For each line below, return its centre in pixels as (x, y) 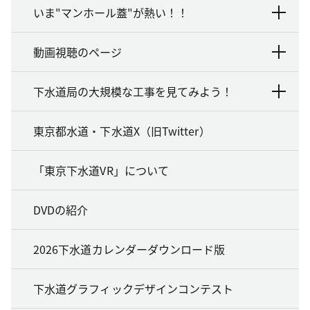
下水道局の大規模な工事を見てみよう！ (133, 92)
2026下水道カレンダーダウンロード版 (129, 249)
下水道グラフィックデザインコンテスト (134, 289)
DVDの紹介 (61, 210)
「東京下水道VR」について (101, 171)
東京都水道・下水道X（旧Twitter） (122, 131)
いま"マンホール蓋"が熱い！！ (111, 13)
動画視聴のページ (77, 52)
